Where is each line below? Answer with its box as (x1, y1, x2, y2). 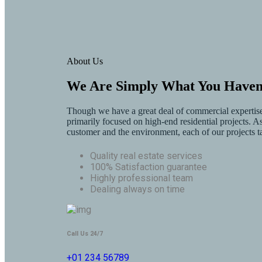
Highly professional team (90, 172, 193, 184)
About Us (67, 56, 103, 66)
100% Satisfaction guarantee (90, 161, 207, 173)
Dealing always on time (90, 183, 185, 195)
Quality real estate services (90, 150, 202, 161)
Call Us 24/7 (67, 229, 103, 237)
